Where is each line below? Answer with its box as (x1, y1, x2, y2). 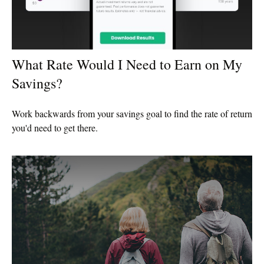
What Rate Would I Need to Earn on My (12, 54, 242, 74)
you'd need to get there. (12, 121, 98, 134)
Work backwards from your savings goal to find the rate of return (12, 107, 252, 120)
